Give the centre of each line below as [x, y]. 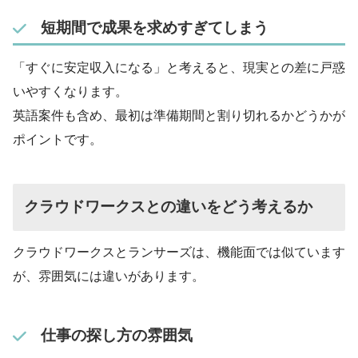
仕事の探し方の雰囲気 [116, 336]
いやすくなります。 [70, 91]
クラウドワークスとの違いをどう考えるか [169, 207]
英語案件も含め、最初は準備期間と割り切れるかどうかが [179, 115]
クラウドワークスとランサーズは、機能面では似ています [179, 253]
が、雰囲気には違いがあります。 [109, 276]
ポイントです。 [58, 139]
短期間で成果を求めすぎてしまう [154, 28]
